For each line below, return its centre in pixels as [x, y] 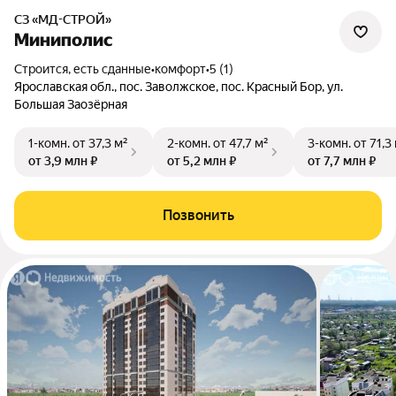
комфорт [180, 69]
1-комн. [49, 143]
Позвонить [198, 215]
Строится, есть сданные [87, 69]
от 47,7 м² [241, 143]
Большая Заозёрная [71, 104]
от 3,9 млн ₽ [63, 161]
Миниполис [63, 40]
